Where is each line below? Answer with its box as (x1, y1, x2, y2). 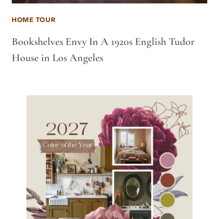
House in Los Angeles (12, 51, 103, 64)
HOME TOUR (12, 16, 56, 24)
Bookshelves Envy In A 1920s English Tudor (12, 35, 195, 48)
